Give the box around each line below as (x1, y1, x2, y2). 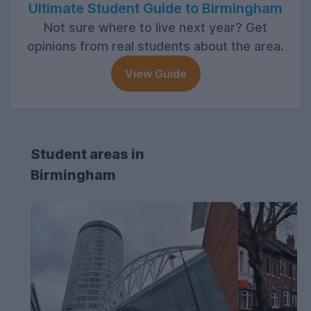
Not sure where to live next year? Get (44, 20, 267, 35)
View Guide (124, 67, 187, 81)
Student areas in (31, 146, 144, 163)
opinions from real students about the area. (27, 39, 284, 54)
